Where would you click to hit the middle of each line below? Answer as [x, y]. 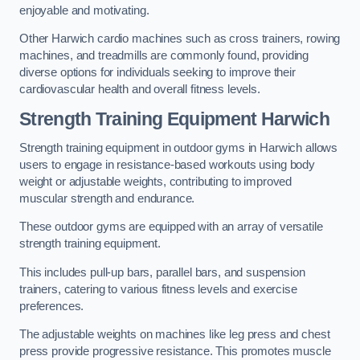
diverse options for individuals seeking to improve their [157, 73]
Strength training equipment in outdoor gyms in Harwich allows [179, 147]
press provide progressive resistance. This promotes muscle [175, 352]
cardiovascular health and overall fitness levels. [140, 90]
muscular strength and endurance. [107, 198]
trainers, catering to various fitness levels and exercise [158, 289]
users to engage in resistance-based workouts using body [168, 164]
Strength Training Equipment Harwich [175, 119]
